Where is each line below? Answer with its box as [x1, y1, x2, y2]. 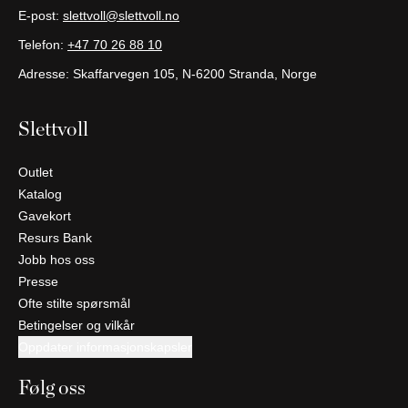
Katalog [18, 186, 62, 201]
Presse [18, 273, 58, 289]
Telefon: [18, 36, 67, 52]
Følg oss [18, 374, 86, 399]
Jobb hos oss [18, 251, 95, 267]
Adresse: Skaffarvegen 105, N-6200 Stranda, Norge [18, 66, 317, 81]
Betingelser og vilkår [18, 317, 135, 332]
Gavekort [18, 208, 71, 223]
